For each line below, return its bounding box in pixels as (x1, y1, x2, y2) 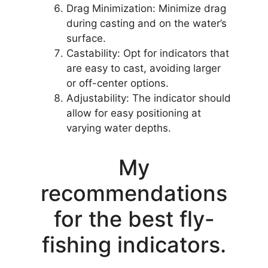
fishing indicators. (42, 232, 226, 258)
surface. (66, 32, 106, 44)
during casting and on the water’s (66, 17, 227, 29)
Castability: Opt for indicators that (66, 47, 229, 59)
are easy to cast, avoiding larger (66, 62, 221, 74)
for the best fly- (53, 206, 215, 233)
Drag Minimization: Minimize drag (66, 2, 226, 14)
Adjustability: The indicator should (66, 92, 231, 104)
